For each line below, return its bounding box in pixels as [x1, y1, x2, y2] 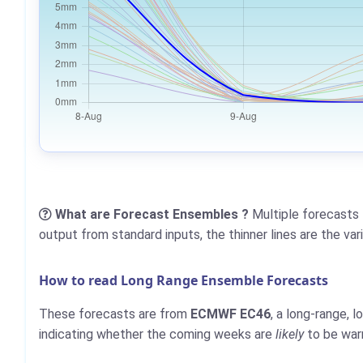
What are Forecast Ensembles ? [55, 207, 252, 223]
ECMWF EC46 [190, 306, 271, 322]
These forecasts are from [39, 306, 190, 322]
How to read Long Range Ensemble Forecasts [39, 271, 328, 290]
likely [275, 327, 304, 343]
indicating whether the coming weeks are [39, 327, 275, 343]
